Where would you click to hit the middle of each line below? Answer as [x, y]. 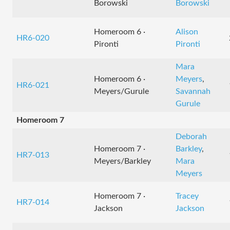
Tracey [187, 196]
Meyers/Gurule [121, 91]
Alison [187, 32]
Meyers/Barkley [122, 161]
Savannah [193, 91]
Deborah [191, 137]
